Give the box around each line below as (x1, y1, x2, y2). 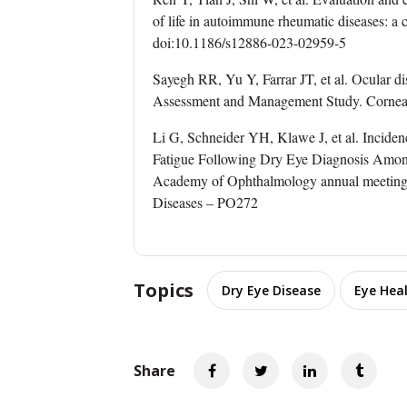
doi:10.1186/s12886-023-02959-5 (153, 32, 346, 52)
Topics (134, 277, 194, 303)
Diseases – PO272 (153, 192, 258, 212)
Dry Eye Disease (222, 281, 321, 299)
